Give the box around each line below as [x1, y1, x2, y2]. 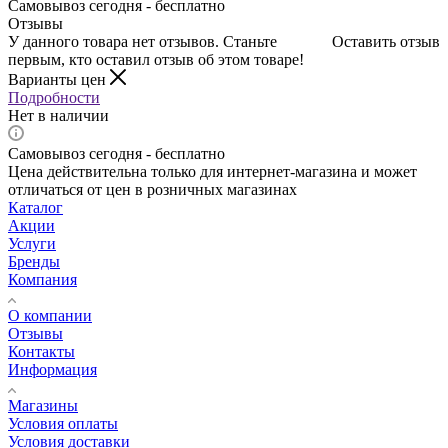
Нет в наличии [8, 106, 109, 124]
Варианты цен [8, 70, 110, 88]
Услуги [8, 234, 56, 252]
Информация [8, 360, 97, 378]
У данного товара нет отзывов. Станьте [8, 32, 277, 50]
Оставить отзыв [332, 32, 440, 50]
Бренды [8, 252, 60, 270]
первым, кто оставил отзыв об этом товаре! [8, 50, 304, 68]
